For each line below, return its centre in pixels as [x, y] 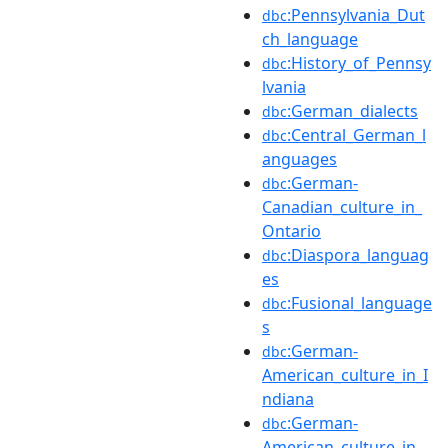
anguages [299, 158]
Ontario [291, 230]
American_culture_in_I [345, 374]
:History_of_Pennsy [359, 62]
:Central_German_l [356, 134]
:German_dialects [352, 110]
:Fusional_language [359, 302]
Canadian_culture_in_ [342, 206]
